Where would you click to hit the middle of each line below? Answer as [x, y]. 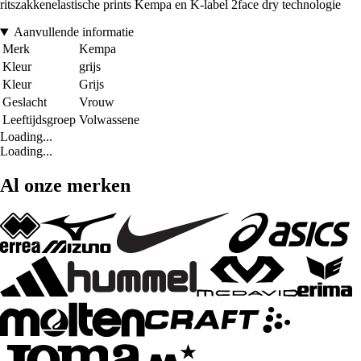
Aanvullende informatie [73, 32]
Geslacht [25, 102]
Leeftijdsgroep [39, 120]
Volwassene [109, 120]
